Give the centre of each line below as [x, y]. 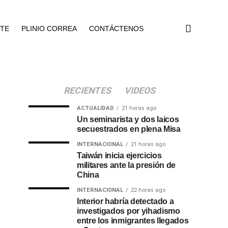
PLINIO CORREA [49, 28]
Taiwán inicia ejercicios [119, 155]
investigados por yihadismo [129, 211]
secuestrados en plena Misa [129, 129]
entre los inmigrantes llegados [133, 221]
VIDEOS [140, 91]
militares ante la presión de [126, 165]
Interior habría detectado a [125, 201]
